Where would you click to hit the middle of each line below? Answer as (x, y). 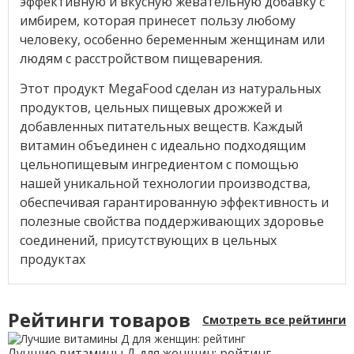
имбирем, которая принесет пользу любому (157, 20)
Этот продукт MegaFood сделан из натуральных (170, 88)
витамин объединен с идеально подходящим (162, 145)
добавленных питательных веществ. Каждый (161, 126)
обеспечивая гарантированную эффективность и (174, 202)
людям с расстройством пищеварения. (141, 58)
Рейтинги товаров (99, 320)
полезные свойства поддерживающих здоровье (171, 221)
